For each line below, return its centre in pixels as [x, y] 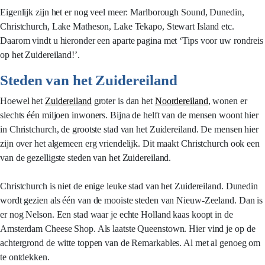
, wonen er [227, 101]
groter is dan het [123, 101]
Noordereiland [181, 101]
